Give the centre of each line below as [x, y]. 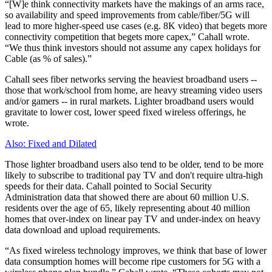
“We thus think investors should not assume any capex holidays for [133, 47]
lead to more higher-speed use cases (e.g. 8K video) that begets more [136, 25]
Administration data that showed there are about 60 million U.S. [127, 197]
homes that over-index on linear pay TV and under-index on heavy [133, 219]
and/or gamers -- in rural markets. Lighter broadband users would [129, 101]
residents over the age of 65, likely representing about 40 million [127, 208]
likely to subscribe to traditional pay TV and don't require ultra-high [134, 175]
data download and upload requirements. [84, 229]
